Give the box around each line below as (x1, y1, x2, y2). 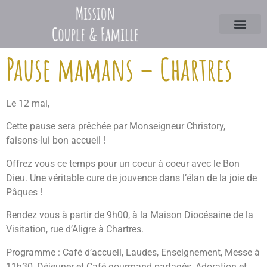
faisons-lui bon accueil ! (6, 135, 105, 147)
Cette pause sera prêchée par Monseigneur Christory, (6, 120, 225, 132)
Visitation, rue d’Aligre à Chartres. (6, 223, 144, 235)
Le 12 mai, (6, 98, 49, 109)
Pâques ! (6, 186, 42, 198)
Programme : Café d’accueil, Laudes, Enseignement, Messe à (6, 246, 260, 258)
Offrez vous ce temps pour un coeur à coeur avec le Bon (6, 157, 240, 169)
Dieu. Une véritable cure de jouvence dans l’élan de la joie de (6, 172, 257, 184)
